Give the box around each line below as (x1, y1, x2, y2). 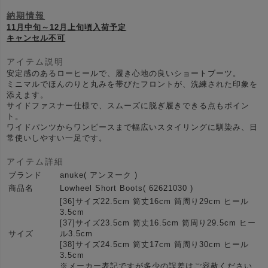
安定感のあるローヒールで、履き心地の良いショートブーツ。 (7, 69, 242, 78)
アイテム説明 (7, 57, 65, 67)
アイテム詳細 (7, 157, 65, 167)
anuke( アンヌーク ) (60, 171, 138, 180)
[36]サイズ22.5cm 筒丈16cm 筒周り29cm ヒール (60, 197, 249, 206)
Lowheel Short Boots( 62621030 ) (60, 184, 194, 193)
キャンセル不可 (7, 34, 66, 43)
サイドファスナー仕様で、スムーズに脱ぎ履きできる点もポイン (7, 102, 250, 111)
